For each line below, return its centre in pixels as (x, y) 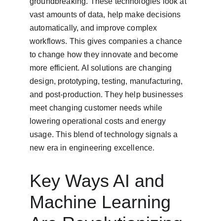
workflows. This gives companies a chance (107, 41)
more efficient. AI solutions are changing (102, 68)
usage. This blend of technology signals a (105, 134)
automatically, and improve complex (94, 28)
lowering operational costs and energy (99, 121)
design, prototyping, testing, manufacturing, (107, 81)
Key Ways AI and (99, 181)
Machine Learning (103, 202)
